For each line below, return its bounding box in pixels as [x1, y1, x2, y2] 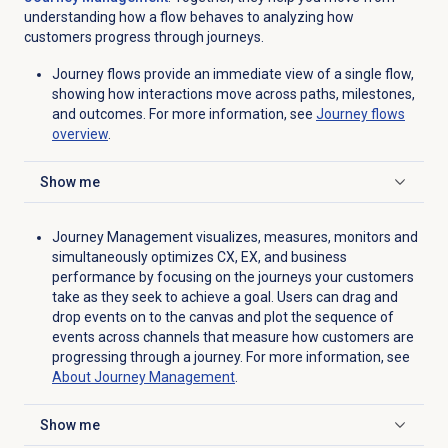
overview [51, 126, 108, 143]
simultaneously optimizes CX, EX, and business [51, 249, 347, 266]
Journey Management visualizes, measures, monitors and [51, 229, 418, 246]
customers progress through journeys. [23, 29, 264, 46]
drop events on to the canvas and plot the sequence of [51, 309, 394, 326]
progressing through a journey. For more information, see [51, 349, 410, 366]
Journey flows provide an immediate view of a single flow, [51, 66, 414, 83]
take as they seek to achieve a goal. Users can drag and [51, 289, 398, 306]
